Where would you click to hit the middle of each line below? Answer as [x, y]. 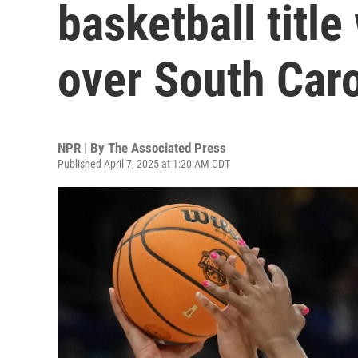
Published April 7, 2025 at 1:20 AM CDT [144, 164]
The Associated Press [167, 148]
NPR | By [83, 148]
